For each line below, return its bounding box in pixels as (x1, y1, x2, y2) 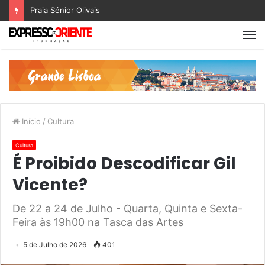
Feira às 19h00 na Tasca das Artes (12, 215, 183, 228)
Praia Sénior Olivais (30, 5, 100, 15)
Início (20, 116, 41, 126)
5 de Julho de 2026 (23, 240, 86, 249)
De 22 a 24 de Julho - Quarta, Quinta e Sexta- (12, 202, 243, 215)
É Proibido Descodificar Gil (12, 151, 236, 175)
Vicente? (12, 173, 88, 196)
